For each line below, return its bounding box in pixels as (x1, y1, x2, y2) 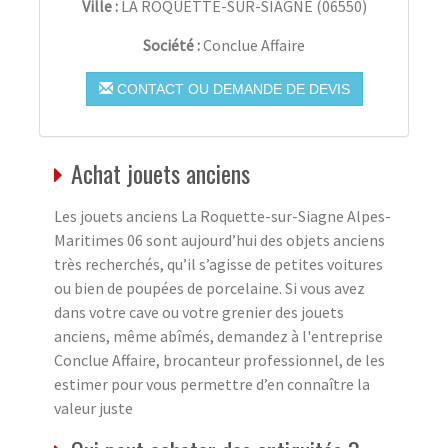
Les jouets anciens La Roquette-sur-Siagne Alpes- (54, 205, 391, 226)
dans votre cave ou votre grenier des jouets (54, 301, 344, 322)
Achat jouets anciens (71, 154, 250, 191)
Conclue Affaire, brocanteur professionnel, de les (54, 349, 385, 370)
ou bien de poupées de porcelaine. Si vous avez (54, 277, 365, 298)
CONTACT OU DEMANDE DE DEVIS (112, 80, 350, 97)
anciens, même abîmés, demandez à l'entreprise (54, 325, 383, 346)
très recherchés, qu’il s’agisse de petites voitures (54, 253, 383, 274)
